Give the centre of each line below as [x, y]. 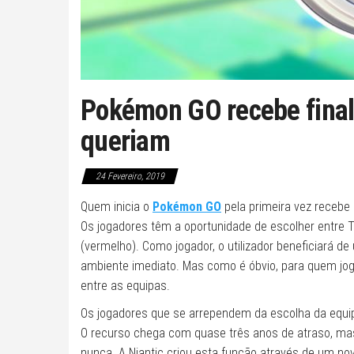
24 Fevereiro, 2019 [130, 176]
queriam [125, 141]
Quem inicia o [117, 207]
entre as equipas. [125, 286]
